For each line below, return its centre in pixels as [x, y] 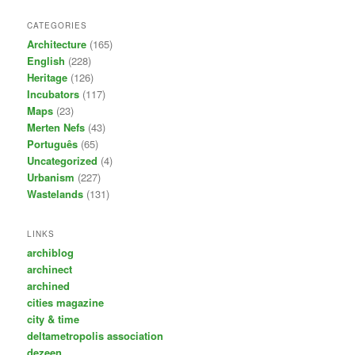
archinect [50, 269]
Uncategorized [63, 161]
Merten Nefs [56, 128]
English [46, 61]
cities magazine [66, 302]
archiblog [51, 252]
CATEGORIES [57, 26]
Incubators [53, 94]
